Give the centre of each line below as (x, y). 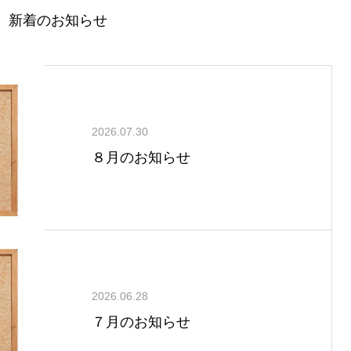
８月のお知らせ (141, 157)
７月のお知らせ (141, 322)
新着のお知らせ (58, 20)
